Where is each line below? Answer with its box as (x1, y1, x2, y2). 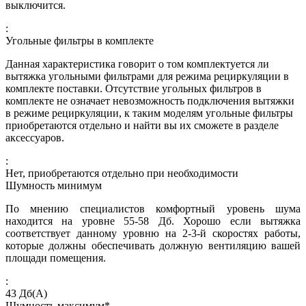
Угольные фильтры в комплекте (5, 34, 154, 46)
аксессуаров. (5, 131, 64, 143)
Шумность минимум (5, 179, 102, 191)
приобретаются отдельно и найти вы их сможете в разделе (5, 119, 279, 131)
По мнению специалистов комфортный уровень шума (5, 202, 301, 214)
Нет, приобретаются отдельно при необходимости (5, 167, 238, 179)
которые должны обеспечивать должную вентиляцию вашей (5, 239, 301, 251)
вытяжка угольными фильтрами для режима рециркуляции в (5, 70, 289, 82)
